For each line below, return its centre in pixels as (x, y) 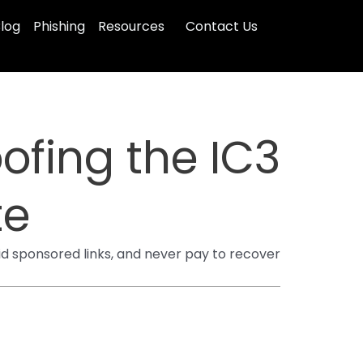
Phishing (59, 26)
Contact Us (222, 26)
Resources (131, 26)
